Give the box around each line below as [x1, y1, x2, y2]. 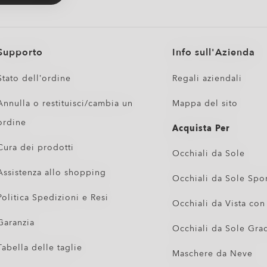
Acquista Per [172, 123, 230, 134]
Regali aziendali [172, 73, 242, 84]
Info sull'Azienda [172, 46, 255, 59]
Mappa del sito [172, 98, 238, 109]
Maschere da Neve [172, 248, 253, 259]
